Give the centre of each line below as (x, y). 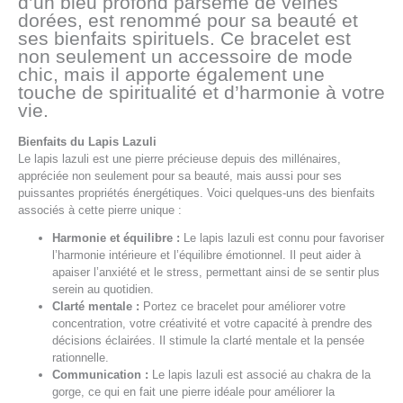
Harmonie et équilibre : (116, 238)
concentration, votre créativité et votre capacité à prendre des (213, 324)
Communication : (101, 375)
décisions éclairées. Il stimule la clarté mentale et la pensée (209, 341)
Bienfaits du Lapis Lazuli (87, 141)
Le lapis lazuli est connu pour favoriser (282, 238)
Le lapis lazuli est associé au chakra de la (260, 375)
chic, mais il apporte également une (171, 75)
